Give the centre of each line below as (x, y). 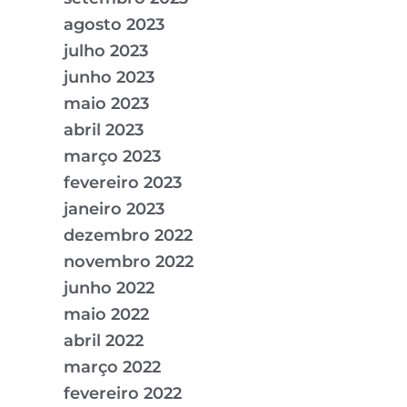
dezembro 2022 (128, 236)
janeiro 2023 (114, 209)
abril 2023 (104, 130)
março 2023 (112, 157)
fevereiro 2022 (123, 394)
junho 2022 (109, 288)
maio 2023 (106, 104)
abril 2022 (104, 341)
